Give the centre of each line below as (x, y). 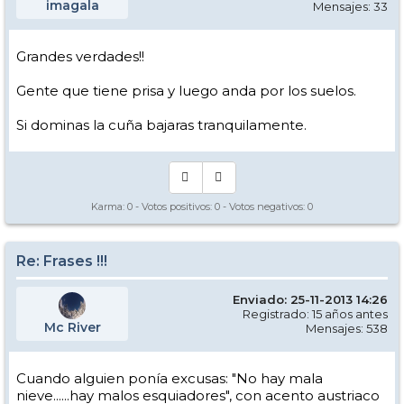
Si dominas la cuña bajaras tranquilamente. (161, 125)
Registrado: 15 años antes (315, 314)
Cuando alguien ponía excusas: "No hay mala (170, 378)
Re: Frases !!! (62, 261)
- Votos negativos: (264, 207)
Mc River (72, 327)
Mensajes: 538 (347, 328)
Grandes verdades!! (80, 56)
